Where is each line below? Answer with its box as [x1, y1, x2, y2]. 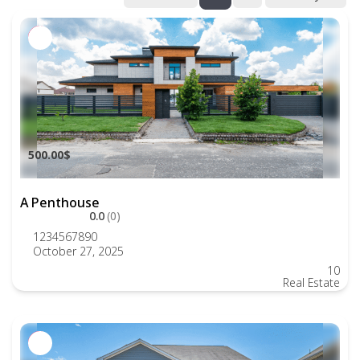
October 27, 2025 [33, 243, 124, 259]
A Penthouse [20, 194, 100, 211]
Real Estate [283, 275, 340, 290]
